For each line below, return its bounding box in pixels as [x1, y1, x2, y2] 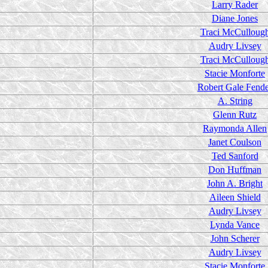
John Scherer [210, 233, 260, 243]
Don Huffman [208, 165, 261, 175]
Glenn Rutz [213, 109, 257, 120]
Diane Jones [212, 13, 258, 23]
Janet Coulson [208, 137, 261, 147]
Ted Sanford [211, 151, 258, 161]
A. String [217, 96, 252, 106]
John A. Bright [207, 178, 263, 188]
